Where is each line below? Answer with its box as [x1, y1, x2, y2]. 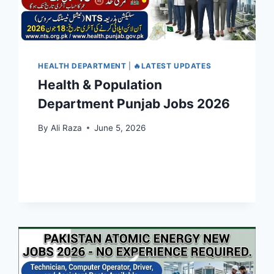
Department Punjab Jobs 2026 [38, 96, 231, 112]
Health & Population [38, 77, 163, 93]
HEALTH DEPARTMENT [38, 61, 127, 71]
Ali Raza [50, 122, 82, 133]
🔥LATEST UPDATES [133, 61, 212, 71]
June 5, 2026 [94, 122, 146, 133]
